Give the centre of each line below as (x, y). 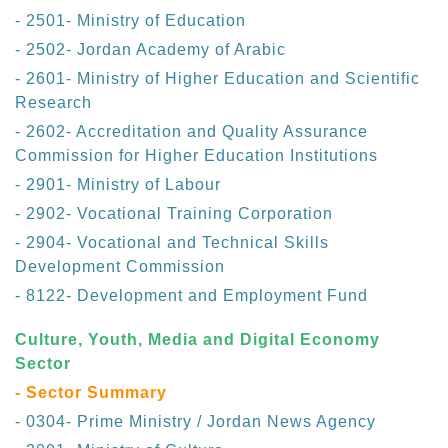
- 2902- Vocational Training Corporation (174, 214)
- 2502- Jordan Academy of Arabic (150, 50)
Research (53, 103)
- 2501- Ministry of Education (130, 21)
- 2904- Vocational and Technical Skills (172, 243)
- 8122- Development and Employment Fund (191, 296)
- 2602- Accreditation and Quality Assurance (191, 132)
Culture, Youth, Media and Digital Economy (197, 340)
